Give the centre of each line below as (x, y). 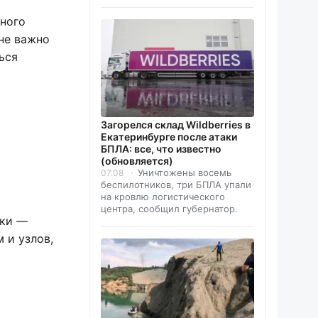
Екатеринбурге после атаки (169, 136)
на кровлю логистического (163, 196)
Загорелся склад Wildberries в (176, 124)
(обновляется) (137, 160)
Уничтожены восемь (185, 172)
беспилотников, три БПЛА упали (176, 184)
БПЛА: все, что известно (161, 148)
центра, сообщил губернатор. (169, 208)
